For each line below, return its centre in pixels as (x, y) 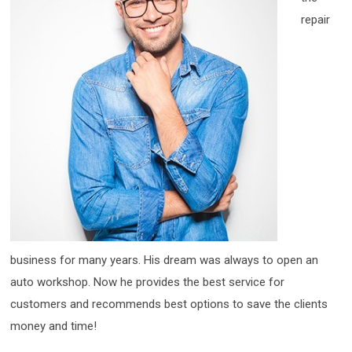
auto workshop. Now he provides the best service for (148, 282)
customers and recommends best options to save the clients (169, 304)
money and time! (54, 326)
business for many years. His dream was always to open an (165, 260)
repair (316, 20)
